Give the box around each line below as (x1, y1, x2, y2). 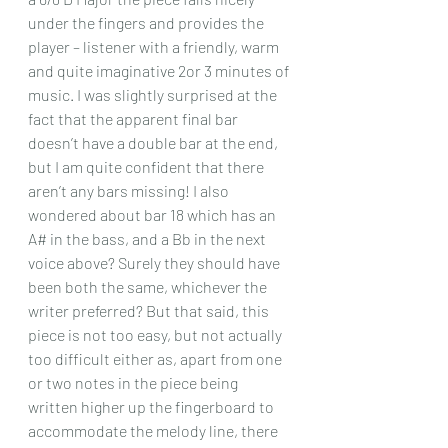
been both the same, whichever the (28, 277, 270, 296)
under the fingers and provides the (28, 13, 267, 32)
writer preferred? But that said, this (28, 301, 272, 320)
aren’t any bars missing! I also (28, 181, 232, 200)
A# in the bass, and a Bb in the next (28, 229, 269, 248)
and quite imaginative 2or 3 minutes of (28, 61, 292, 80)
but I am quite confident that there (28, 157, 267, 176)
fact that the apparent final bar (28, 109, 241, 128)
